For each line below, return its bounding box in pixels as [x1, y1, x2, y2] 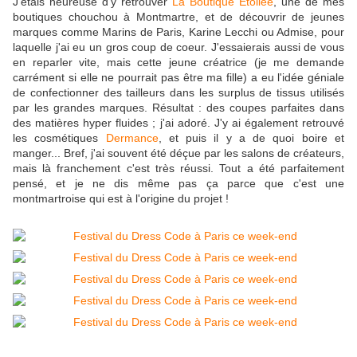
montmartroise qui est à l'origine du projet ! [13, 192, 229, 206]
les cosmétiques [13, 131, 106, 145]
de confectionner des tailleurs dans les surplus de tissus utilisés [13, 86, 344, 100]
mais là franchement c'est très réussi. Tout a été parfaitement [13, 162, 344, 175]
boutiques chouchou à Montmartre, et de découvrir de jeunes [13, 10, 344, 24]
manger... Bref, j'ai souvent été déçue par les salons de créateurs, [13, 147, 344, 160]
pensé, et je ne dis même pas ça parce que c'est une [13, 177, 344, 190]
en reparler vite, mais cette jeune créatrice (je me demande [13, 56, 344, 69]
